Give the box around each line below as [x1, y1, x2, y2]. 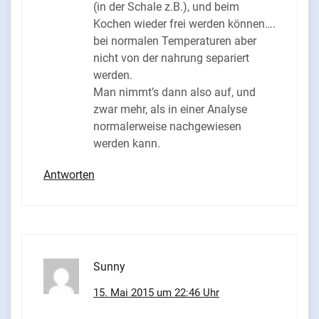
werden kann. [93, 137, 160, 151]
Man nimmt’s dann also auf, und [93, 85, 256, 100]
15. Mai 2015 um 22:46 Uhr [93, 286, 219, 300]
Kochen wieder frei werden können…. [93, 17, 276, 31]
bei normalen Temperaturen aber [93, 34, 256, 48]
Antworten [43, 168, 95, 182]
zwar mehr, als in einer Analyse [93, 103, 247, 117]
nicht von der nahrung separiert [93, 51, 249, 66]
